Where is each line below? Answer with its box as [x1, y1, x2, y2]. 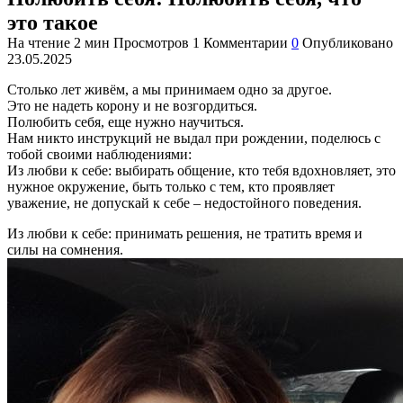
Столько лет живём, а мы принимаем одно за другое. [7, 81, 332, 97]
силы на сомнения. [7, 241, 123, 257]
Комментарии [203, 34, 288, 50]
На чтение [7, 34, 70, 50]
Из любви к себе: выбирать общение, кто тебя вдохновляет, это [7, 162, 396, 178]
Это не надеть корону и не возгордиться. [7, 97, 257, 113]
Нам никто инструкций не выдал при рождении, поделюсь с [7, 130, 381, 146]
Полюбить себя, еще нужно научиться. [7, 113, 244, 130]
